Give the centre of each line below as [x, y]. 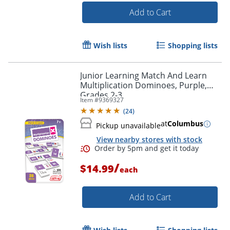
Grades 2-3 [101, 95]
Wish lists [110, 46]
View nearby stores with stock [149, 139]
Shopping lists [193, 46]
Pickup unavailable [128, 126]
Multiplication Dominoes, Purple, [143, 85]
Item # [89, 100]
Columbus [185, 124]
